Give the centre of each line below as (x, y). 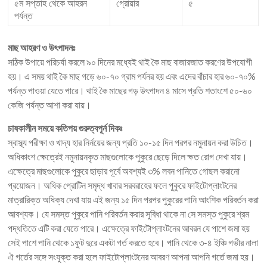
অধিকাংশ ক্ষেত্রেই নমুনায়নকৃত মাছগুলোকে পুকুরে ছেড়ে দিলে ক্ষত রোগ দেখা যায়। (128, 157)
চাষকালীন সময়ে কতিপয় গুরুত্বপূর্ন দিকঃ (65, 128)
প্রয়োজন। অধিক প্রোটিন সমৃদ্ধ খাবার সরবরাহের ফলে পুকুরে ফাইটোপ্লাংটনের (122, 185)
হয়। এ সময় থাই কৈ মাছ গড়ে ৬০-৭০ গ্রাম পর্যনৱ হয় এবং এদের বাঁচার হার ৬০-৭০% (132, 76)
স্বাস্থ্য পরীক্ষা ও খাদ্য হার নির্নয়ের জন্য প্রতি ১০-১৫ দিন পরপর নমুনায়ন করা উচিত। (131, 142)
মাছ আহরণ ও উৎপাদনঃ (42, 48)
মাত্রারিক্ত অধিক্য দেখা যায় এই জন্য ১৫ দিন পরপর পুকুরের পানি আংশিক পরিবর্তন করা (133, 200)
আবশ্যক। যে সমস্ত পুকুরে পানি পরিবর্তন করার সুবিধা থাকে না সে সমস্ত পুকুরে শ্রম (129, 214)
